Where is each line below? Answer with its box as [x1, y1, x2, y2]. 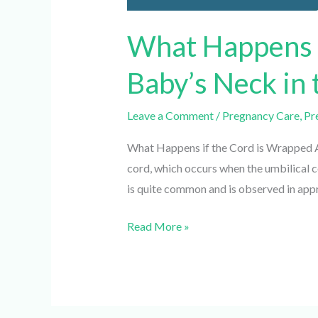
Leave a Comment [121, 108, 209, 122]
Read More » [121, 219, 185, 233]
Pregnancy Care [216, 108, 295, 122]
